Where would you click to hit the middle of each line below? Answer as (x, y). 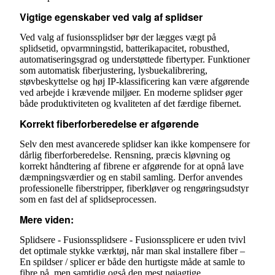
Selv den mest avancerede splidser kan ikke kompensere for (135, 144)
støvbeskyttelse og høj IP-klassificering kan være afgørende (134, 82)
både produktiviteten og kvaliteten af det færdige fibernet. (130, 104)
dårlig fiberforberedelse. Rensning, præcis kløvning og (125, 155)
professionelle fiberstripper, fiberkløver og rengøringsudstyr (134, 188)
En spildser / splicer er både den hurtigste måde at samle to (132, 262)
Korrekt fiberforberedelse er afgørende (109, 124)
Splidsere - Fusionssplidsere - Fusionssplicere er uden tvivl (133, 240)
